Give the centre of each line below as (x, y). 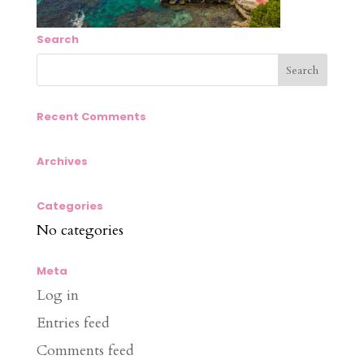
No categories (80, 230)
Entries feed (73, 323)
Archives (62, 161)
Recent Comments (91, 117)
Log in (57, 295)
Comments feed (85, 351)
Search (57, 39)
